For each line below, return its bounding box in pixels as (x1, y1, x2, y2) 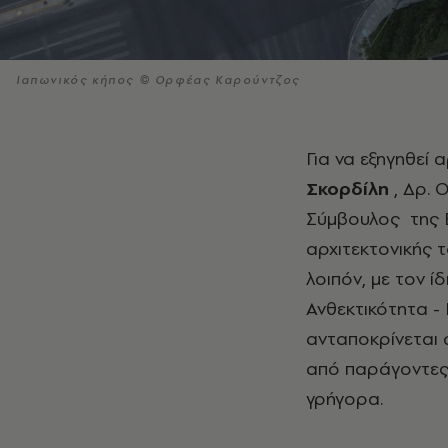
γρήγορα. (306, 385, 388, 411)
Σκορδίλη (306, 175, 389, 201)
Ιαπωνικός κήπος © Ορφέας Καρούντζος (16, 71, 300, 88)
